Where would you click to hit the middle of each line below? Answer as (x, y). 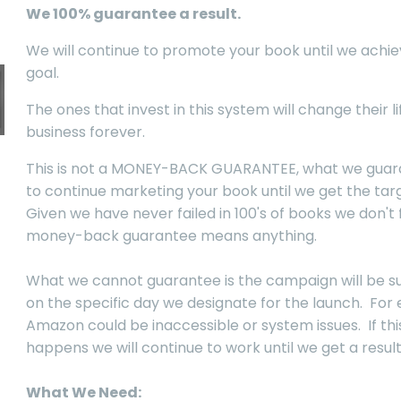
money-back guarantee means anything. (171, 236)
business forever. (85, 132)
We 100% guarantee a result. (133, 14)
